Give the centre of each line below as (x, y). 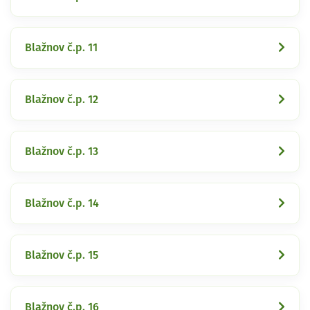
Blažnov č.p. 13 (62, 151)
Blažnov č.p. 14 (62, 203)
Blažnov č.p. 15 (62, 255)
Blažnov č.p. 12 (62, 99)
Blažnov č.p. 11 (61, 47)
